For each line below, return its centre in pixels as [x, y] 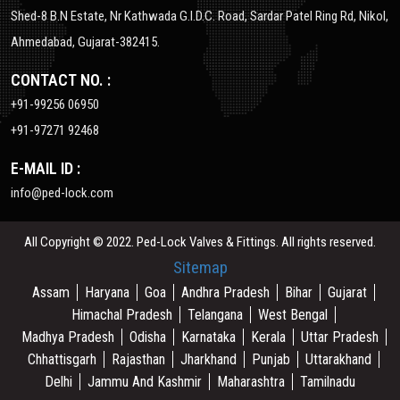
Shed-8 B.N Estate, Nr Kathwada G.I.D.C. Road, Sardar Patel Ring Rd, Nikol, [200, 16]
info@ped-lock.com [62, 193]
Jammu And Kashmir [145, 382]
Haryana [107, 292]
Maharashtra [251, 382]
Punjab [271, 359]
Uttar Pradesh [339, 337]
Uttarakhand [338, 359]
